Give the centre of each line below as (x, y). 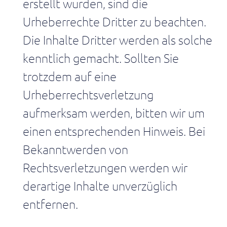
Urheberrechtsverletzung (88, 94)
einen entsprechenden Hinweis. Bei (114, 131)
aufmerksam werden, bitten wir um (114, 112)
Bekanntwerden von (75, 149)
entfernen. (50, 204)
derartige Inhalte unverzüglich (100, 185)
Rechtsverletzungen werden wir (105, 167)
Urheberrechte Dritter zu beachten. (115, 21)
